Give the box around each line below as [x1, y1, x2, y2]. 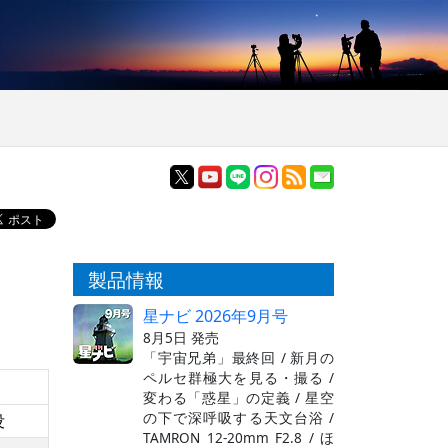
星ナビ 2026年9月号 [143, 304, 288, 327]
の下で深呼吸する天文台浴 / [143, 407, 334, 427]
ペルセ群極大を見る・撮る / [143, 367, 334, 387]
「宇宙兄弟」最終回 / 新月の [143, 347, 334, 367]
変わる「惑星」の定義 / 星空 [143, 387, 334, 407]
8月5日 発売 [143, 327, 219, 347]
